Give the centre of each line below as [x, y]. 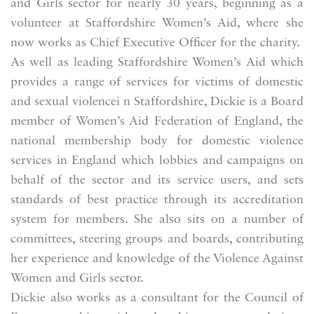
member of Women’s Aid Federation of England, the [157, 122]
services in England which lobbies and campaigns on [157, 161]
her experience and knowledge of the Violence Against [157, 259]
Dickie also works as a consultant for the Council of [157, 298]
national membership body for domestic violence [157, 141]
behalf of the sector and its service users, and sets [157, 180]
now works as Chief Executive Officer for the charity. [157, 43]
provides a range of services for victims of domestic [157, 82]
